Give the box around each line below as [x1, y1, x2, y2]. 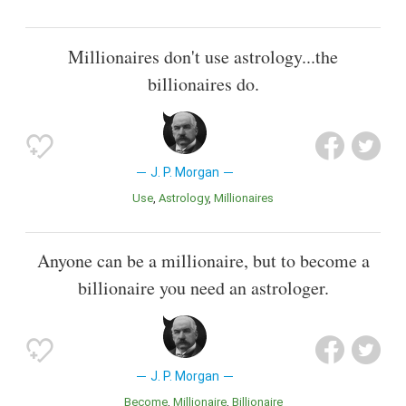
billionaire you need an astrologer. [77, 275, 329, 300]
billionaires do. [147, 71, 259, 96]
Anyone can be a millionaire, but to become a [36, 247, 370, 273]
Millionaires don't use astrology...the [68, 43, 338, 69]
